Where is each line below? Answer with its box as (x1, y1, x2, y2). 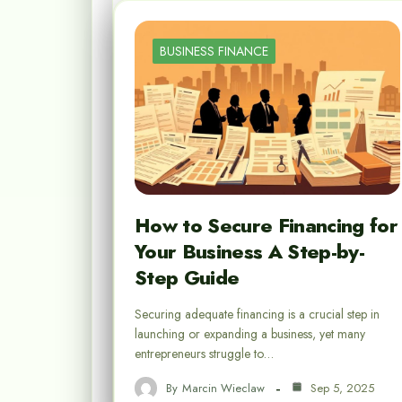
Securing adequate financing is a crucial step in (135, 305, 380, 324)
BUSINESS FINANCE (160, 42, 268, 61)
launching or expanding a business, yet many (135, 325, 365, 344)
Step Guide (135, 263, 240, 293)
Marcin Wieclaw (182, 379, 265, 397)
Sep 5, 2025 (307, 379, 374, 397)
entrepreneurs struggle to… (135, 345, 274, 363)
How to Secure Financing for (135, 211, 398, 240)
